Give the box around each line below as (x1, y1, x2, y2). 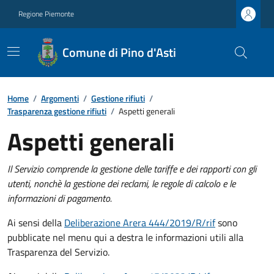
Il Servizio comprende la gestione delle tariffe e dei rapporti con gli (7, 161, 256, 176)
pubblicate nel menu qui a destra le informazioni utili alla (7, 230, 243, 245)
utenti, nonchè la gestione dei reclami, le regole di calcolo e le (7, 176, 235, 191)
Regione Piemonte (18, 8, 74, 20)
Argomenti (41, 92, 79, 105)
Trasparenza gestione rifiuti (7, 105, 106, 117)
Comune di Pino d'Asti (62, 43, 176, 62)
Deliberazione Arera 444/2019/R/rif (64, 215, 215, 230)
